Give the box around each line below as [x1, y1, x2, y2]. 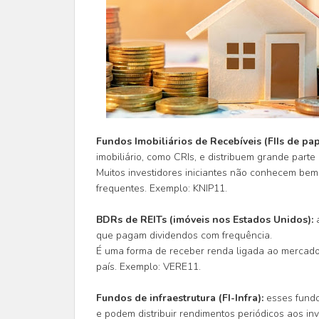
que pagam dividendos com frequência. [95, 229, 272, 242]
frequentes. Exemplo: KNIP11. [95, 182, 227, 195]
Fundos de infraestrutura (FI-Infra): [95, 291, 263, 305]
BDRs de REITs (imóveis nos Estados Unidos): [95, 213, 316, 226]
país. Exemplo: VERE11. [95, 260, 204, 273]
